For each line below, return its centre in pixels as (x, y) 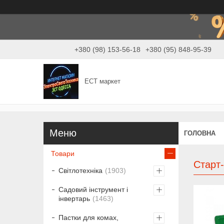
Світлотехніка (80, 171)
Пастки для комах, (88, 218)
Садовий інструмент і (93, 190)
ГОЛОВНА (200, 133)
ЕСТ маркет (103, 81)
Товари (63, 154)
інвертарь (74, 199)
